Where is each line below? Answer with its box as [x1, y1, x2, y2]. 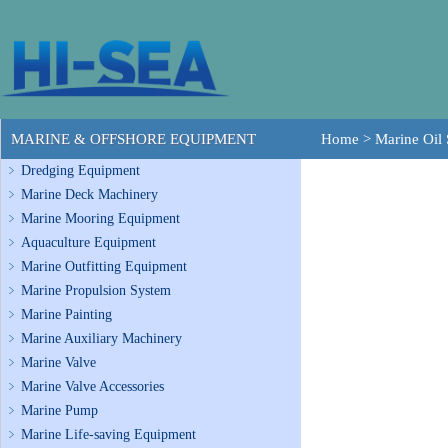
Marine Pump [21, 403, 98, 418]
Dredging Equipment [21, 163, 140, 178]
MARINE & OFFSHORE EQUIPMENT [11, 131, 256, 147]
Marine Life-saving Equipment [21, 427, 196, 442]
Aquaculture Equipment [21, 235, 156, 250]
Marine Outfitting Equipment [21, 259, 187, 274]
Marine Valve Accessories [21, 379, 164, 394]
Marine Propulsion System [21, 283, 171, 298]
